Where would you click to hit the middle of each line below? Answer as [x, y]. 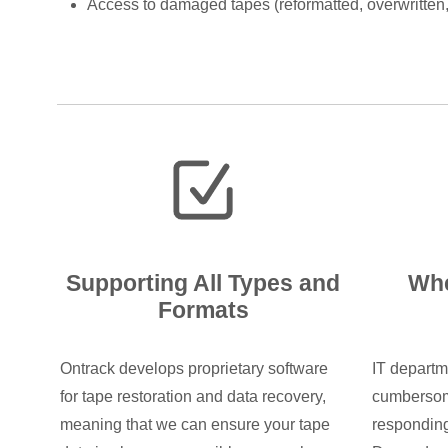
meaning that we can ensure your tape [194, 424]
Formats [203, 310]
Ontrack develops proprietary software [193, 368]
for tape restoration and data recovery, [192, 396]
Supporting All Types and [203, 283]
